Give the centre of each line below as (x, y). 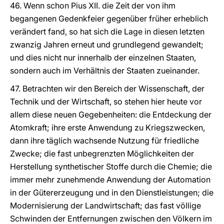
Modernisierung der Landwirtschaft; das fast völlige (105, 205)
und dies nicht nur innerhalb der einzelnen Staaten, (103, 57)
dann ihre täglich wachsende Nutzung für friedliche (104, 140)
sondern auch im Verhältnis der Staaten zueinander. (105, 70)
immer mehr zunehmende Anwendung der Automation (110, 179)
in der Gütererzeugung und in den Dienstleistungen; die (112, 192)
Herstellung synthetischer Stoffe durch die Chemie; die (111, 166)
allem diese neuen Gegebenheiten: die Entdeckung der (111, 114)
